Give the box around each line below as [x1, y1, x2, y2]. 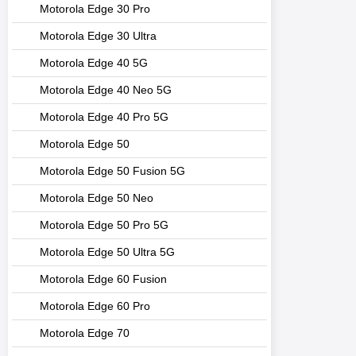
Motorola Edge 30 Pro [40, 3, 150, 15]
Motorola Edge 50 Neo [40, 192, 153, 204]
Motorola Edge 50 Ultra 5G [40, 246, 175, 258]
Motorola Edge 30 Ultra [40, 30, 157, 42]
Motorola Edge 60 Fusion [40, 273, 167, 285]
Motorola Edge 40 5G [40, 57, 148, 69]
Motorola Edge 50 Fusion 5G [40, 165, 185, 177]
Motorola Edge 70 [40, 327, 130, 339]
